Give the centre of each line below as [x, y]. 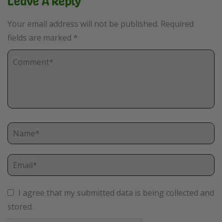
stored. [20, 207]
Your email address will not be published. [83, 24]
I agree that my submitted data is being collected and [115, 193]
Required [177, 24]
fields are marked [40, 38]
